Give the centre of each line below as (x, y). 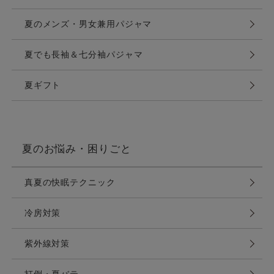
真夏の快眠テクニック (70, 182)
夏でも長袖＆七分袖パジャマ (83, 54)
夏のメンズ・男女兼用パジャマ (88, 24)
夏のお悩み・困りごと (76, 149)
